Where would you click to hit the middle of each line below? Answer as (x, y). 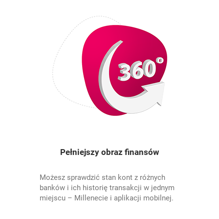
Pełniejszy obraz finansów (109, 152)
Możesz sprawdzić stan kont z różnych (103, 177)
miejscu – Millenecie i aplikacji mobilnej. (107, 198)
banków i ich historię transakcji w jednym (107, 188)
